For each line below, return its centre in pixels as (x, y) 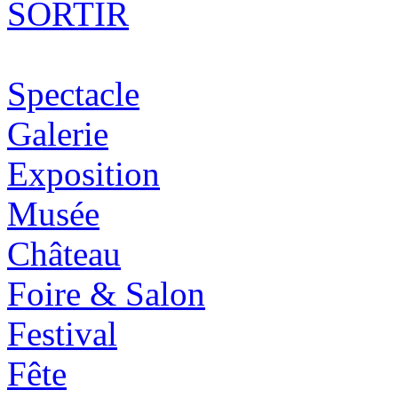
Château (64, 254)
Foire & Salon (106, 294)
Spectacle (73, 94)
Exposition (84, 174)
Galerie (58, 134)
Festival (62, 334)
